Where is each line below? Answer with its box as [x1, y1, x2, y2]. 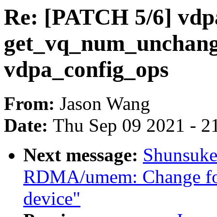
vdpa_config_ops [4, 57, 169, 82]
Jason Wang [60, 93, 150, 114]
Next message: [23, 144, 143, 166]
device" [23, 188, 80, 209]
